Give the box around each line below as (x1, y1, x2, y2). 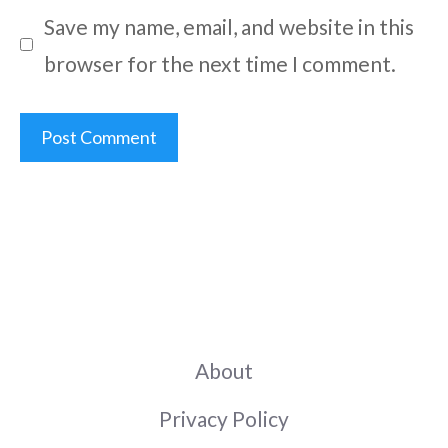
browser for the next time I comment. (43, 50, 396, 76)
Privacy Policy (159, 405, 289, 431)
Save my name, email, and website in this (43, 13, 414, 39)
